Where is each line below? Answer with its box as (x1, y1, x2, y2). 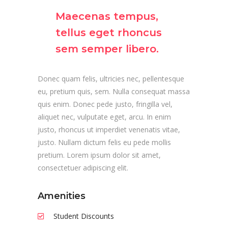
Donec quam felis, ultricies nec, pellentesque (38, 73, 184, 83)
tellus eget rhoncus (55, 26, 162, 39)
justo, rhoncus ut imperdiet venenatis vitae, (38, 124, 180, 134)
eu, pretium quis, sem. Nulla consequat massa (38, 86, 190, 96)
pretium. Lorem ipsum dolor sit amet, (38, 150, 161, 160)
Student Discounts (53, 211, 114, 221)
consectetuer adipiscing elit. (38, 162, 128, 173)
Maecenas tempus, (55, 10, 158, 22)
